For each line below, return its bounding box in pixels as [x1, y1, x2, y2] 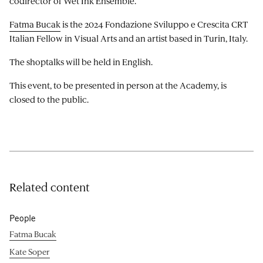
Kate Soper [9, 245, 50, 257]
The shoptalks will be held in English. [9, 55, 153, 68]
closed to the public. [9, 93, 89, 105]
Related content [9, 179, 90, 194]
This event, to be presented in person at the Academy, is [9, 79, 227, 91]
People [9, 213, 36, 223]
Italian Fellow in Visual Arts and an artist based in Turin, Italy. [9, 32, 248, 44]
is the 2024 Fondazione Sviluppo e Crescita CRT [60, 18, 248, 30]
